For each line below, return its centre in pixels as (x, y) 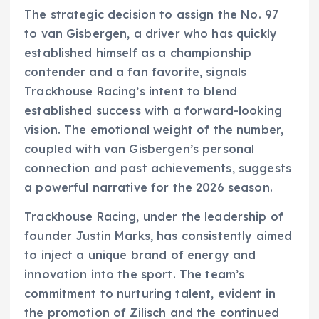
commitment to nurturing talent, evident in (150, 293)
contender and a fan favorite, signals (136, 72)
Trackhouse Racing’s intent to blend (131, 91)
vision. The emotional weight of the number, (154, 129)
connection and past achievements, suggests (158, 168)
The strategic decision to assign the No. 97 (152, 14)
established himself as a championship (138, 52)
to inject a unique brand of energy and (140, 255)
